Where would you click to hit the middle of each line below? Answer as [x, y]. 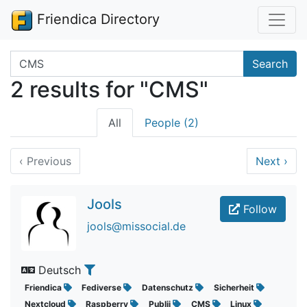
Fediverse [103, 287]
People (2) [172, 123]
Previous [47, 161]
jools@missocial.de [136, 226]
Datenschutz [168, 287]
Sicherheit [235, 287]
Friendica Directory [96, 19]
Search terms [44, 58]
